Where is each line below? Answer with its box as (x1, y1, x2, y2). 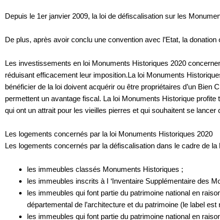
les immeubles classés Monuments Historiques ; (27, 165, 183, 174)
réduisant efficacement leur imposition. (5, 71, 128, 80)
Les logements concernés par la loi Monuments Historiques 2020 (5, 130, 213, 138)
